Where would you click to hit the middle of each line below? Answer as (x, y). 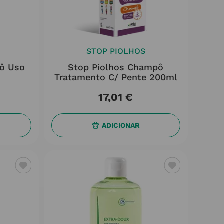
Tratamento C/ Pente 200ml (116, 77)
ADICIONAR (121, 125)
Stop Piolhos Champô (116, 67)
